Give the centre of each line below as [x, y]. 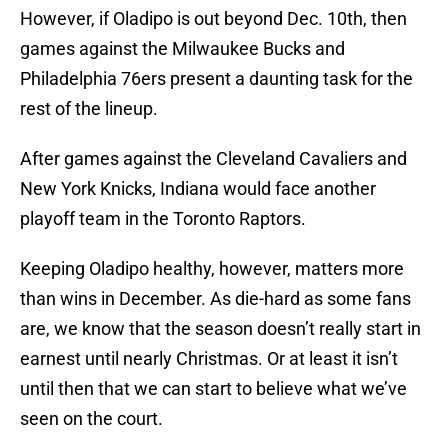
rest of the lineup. [89, 109]
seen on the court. [91, 419]
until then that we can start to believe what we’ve [213, 389]
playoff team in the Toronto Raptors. [163, 219]
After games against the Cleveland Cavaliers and [213, 159]
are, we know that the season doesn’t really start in [220, 329]
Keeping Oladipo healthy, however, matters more [212, 269]
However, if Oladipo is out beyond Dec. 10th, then [213, 19]
